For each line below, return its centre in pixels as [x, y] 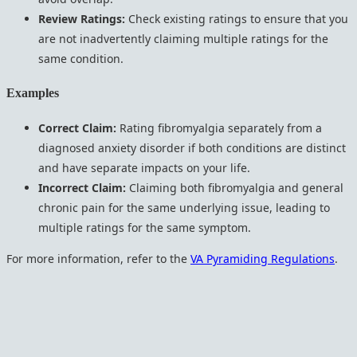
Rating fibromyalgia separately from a [219, 127]
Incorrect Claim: [82, 187]
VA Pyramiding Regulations [263, 258]
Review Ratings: [82, 19]
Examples [33, 93]
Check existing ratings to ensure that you [237, 19]
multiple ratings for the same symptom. [145, 227]
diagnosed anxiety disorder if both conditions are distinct [192, 147]
